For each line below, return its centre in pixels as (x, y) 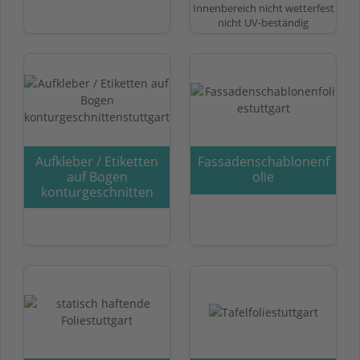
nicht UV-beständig (263, 22)
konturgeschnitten (97, 192)
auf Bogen (97, 176)
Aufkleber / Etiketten (97, 161)
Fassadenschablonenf (263, 161)
